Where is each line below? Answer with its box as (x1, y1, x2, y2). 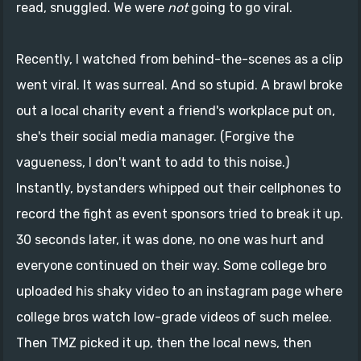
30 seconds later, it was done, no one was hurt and (16, 231, 324, 247)
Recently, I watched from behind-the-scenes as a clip (16, 51, 342, 67)
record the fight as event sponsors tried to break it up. (16, 205, 343, 222)
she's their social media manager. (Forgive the (16, 128, 294, 144)
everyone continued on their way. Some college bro (16, 257, 326, 273)
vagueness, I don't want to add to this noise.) (16, 154, 289, 170)
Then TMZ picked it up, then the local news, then (16, 334, 312, 351)
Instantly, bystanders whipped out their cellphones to (16, 180, 341, 196)
